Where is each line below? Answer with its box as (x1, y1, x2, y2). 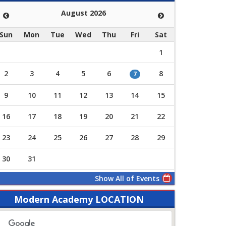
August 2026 (61, 8, 106, 18)
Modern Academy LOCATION (14, 193, 144, 205)
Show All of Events (94, 173, 159, 183)
